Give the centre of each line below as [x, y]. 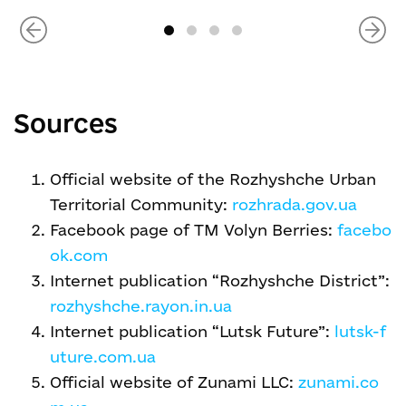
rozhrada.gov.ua [295, 205]
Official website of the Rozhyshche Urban [213, 179]
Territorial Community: [141, 205]
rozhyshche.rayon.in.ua [141, 306]
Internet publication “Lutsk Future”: [190, 332]
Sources [66, 123]
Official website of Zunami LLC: [172, 382]
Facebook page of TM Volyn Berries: [193, 230]
